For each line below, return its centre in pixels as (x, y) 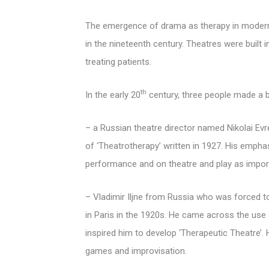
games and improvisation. (136, 251)
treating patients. (118, 62)
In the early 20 (113, 95)
